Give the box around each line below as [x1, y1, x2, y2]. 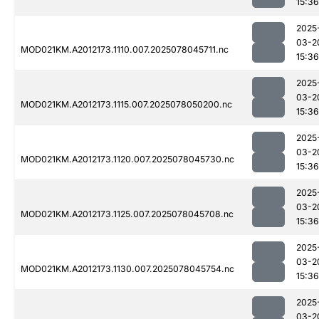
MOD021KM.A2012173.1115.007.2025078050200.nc [21, 99, 232, 110]
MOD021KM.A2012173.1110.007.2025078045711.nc [21, 44, 229, 56]
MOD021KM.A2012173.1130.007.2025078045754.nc [21, 263, 234, 275]
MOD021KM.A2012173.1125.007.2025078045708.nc [21, 209, 234, 220]
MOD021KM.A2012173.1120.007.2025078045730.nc [21, 154, 234, 165]
